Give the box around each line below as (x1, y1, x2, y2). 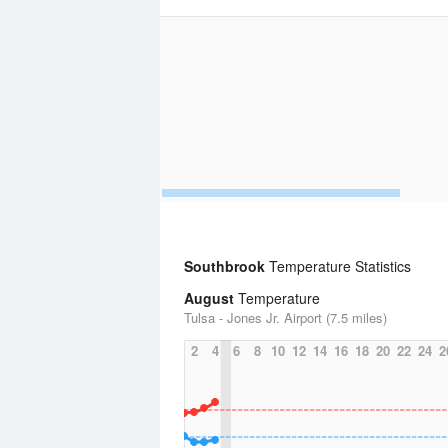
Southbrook (184, 256, 265, 276)
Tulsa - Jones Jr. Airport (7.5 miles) (184, 308, 387, 327)
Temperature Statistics (265, 256, 411, 276)
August (184, 288, 234, 308)
